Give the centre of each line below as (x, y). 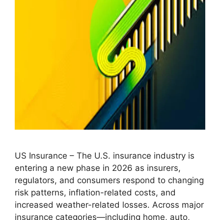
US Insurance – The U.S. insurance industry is (105, 155)
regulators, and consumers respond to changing (109, 180)
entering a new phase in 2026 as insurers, (98, 168)
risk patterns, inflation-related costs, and (95, 192)
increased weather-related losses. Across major (109, 205)
